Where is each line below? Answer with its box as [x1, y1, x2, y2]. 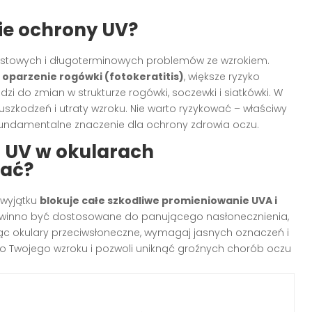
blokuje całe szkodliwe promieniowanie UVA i [40, 193, 277, 208]
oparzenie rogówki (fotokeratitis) [2, 69, 184, 84]
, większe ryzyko [184, 69, 260, 84]
